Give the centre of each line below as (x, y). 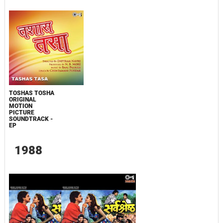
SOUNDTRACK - (31, 119)
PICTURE (21, 112)
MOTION (20, 106)
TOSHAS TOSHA (31, 93)
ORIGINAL (22, 100)
